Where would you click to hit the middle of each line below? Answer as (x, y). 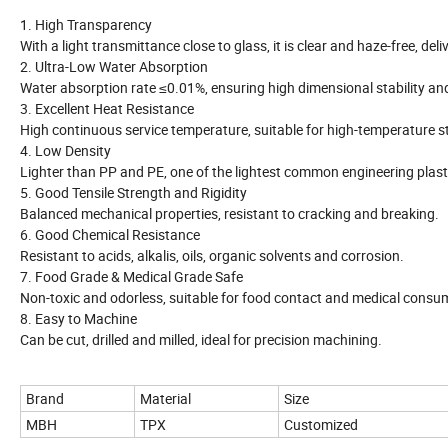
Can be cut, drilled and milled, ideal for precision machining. (201, 339)
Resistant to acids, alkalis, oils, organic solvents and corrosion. (212, 255)
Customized (321, 424)
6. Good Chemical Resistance (110, 234)
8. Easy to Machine (78, 318)
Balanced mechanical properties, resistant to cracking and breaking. (229, 213)
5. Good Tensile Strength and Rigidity (133, 192)
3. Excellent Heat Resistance (107, 108)
